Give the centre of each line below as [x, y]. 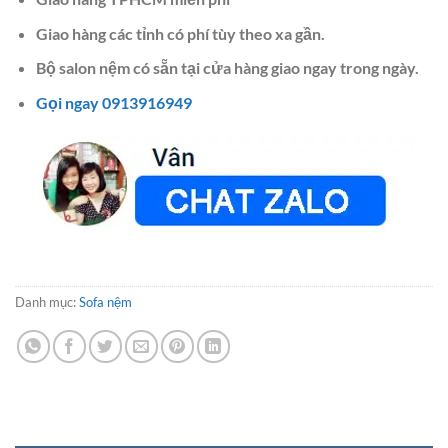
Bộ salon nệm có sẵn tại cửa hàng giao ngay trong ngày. [227, 68]
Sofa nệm [105, 302]
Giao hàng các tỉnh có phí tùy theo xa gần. [180, 33]
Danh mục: [47, 302]
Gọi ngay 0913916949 [113, 102]
